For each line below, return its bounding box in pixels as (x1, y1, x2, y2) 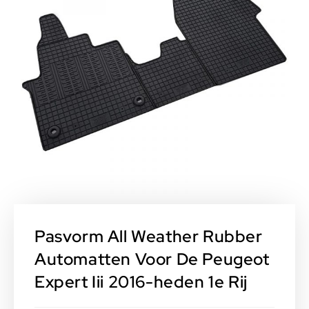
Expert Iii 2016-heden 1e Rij (34, 271, 248, 293)
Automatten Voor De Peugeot (34, 248, 270, 270)
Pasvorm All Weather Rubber (34, 226, 263, 248)
